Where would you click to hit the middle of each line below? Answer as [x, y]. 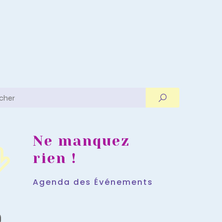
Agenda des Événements [93, 182]
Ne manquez [81, 141]
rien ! [55, 158]
